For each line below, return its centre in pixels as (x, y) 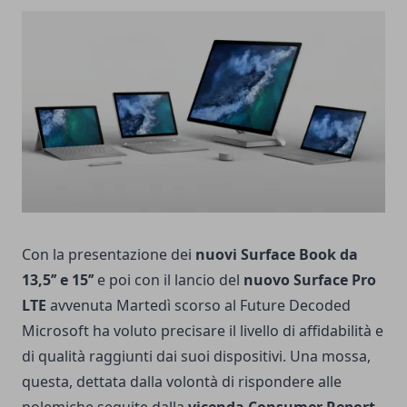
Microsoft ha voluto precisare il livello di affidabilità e (203, 331)
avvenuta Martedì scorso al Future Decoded (199, 306)
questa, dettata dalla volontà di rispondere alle (182, 382)
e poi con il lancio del (169, 280)
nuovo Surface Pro (310, 280)
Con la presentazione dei (109, 255)
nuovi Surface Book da (277, 255)
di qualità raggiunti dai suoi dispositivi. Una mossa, (196, 357)
